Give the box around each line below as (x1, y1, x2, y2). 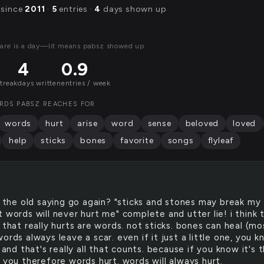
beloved (185, 118, 219, 128)
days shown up (101, 4, 167, 14)
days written (18, 79, 61, 87)
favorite (120, 136, 154, 146)
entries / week (61, 79, 111, 87)
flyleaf (207, 136, 234, 146)
